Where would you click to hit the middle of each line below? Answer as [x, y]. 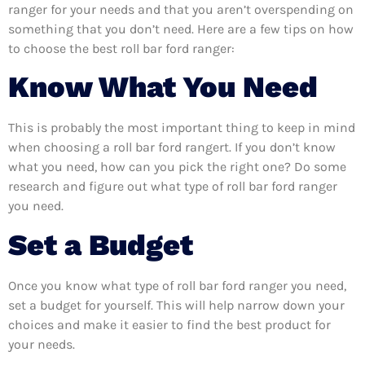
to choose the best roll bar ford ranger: [121, 48]
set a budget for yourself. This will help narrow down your [176, 305]
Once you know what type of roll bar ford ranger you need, [177, 285]
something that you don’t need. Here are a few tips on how [181, 29]
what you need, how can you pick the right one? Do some [177, 167]
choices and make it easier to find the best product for [169, 324]
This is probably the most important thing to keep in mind [182, 128]
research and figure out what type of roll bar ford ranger [173, 187]
